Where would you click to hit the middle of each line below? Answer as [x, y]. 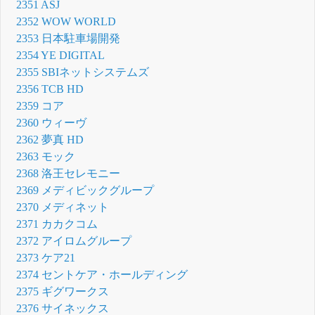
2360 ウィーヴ [52, 123]
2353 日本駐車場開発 [69, 39]
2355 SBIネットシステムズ [83, 72]
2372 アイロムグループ [74, 241]
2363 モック [46, 157]
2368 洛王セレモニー [69, 174]
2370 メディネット [63, 207]
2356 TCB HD [50, 89]
